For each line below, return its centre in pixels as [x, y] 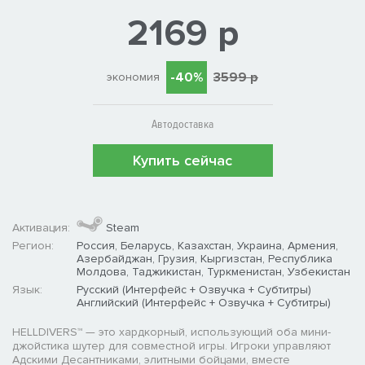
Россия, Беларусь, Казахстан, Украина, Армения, [207, 245]
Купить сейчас [182, 160]
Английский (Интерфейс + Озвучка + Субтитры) [204, 302]
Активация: [41, 227]
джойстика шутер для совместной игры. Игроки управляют [172, 345]
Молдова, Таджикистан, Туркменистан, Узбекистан [213, 271]
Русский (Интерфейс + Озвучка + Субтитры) [194, 289]
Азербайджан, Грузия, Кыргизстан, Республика [204, 258]
